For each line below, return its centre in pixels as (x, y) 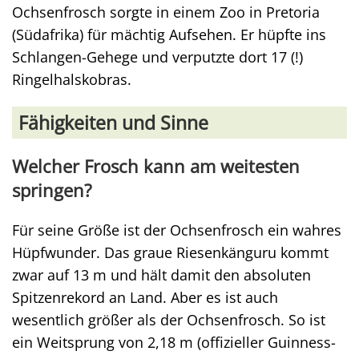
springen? (52, 190)
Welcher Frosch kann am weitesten (156, 166)
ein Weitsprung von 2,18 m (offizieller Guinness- (174, 342)
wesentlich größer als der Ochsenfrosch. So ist (169, 320)
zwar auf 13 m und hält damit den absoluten (161, 275)
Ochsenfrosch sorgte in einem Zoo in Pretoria (166, 12)
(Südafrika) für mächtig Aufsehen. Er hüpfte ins (169, 34)
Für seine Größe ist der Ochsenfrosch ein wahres (177, 230)
